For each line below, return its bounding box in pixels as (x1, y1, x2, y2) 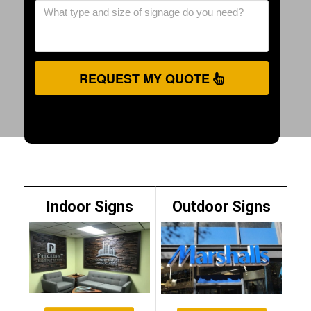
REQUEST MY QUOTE (78, 72, 213, 85)
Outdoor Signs (172, 197, 271, 215)
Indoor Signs (45, 197, 133, 215)
